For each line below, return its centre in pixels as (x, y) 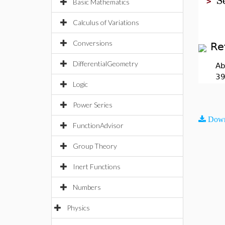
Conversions (93, 43)
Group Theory (95, 146)
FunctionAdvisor (98, 125)
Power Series (93, 105)
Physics (78, 208)
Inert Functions (97, 166)
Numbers (87, 187)
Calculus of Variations (106, 22)
